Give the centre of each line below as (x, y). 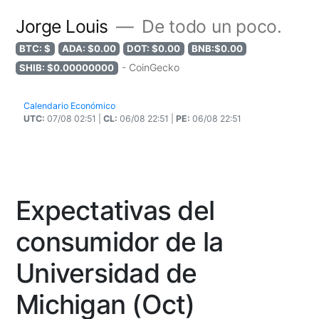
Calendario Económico (69, 106)
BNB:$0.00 (217, 48)
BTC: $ (35, 48)
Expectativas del (115, 210)
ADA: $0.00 (89, 48)
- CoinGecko (150, 67)
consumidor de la (120, 242)
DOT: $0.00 (154, 48)
